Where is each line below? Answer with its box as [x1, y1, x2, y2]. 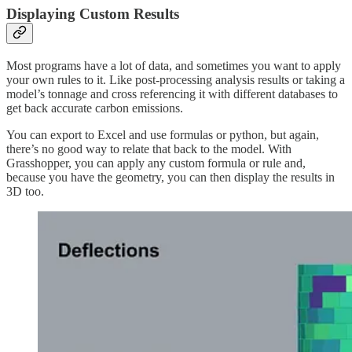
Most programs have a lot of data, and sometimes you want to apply [6, 59, 341, 73]
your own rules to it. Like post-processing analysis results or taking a [6, 73, 345, 87]
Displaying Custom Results [6, 5, 179, 23]
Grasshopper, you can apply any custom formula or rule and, [6, 156, 306, 170]
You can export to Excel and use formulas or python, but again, [6, 128, 319, 142]
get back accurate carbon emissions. [6, 101, 183, 115]
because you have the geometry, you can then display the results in [6, 170, 335, 185]
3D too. [6, 185, 44, 199]
